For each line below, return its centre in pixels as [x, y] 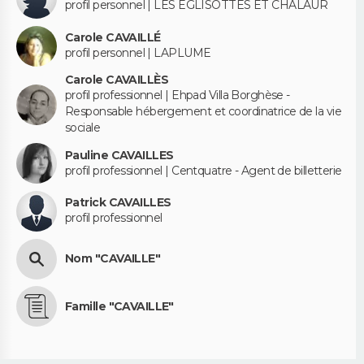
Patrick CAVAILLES [118, 203]
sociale [83, 128]
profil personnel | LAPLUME [138, 53]
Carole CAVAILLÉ [113, 38]
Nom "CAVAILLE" [113, 259]
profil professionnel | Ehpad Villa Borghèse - [178, 95]
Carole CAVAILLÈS [117, 80]
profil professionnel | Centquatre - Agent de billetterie [204, 170]
